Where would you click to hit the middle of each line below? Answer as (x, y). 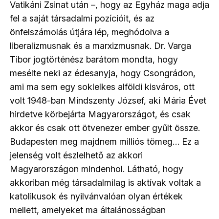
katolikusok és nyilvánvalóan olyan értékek (96, 197)
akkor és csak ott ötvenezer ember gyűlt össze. (105, 128)
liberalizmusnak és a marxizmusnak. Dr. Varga (100, 46)
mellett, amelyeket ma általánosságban (88, 210)
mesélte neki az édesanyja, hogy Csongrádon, (103, 73)
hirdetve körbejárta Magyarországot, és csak (100, 114)
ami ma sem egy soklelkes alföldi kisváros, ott (102, 87)
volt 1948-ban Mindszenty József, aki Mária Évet (108, 101)
